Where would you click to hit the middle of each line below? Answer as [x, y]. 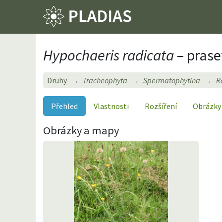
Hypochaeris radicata [109, 55]
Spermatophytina [172, 80]
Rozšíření [161, 106]
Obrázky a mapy [81, 130]
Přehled [64, 106]
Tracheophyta [105, 80]
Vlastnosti [111, 106]
